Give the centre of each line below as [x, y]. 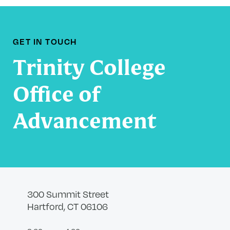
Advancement [87, 123]
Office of [57, 96]
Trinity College [89, 69]
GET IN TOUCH [45, 41]
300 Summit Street [68, 194]
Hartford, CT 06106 [67, 206]
